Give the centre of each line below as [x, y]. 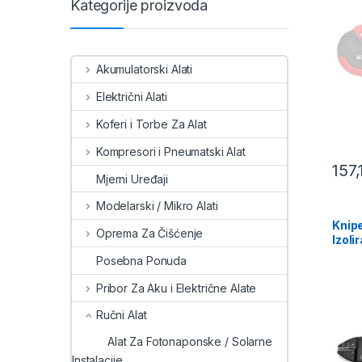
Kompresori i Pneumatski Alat [170, 151]
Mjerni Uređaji [133, 179]
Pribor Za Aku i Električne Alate [176, 288]
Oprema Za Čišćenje [149, 234]
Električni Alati [131, 97]
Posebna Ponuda [142, 260]
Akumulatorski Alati [144, 69]
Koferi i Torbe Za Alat [151, 124]
